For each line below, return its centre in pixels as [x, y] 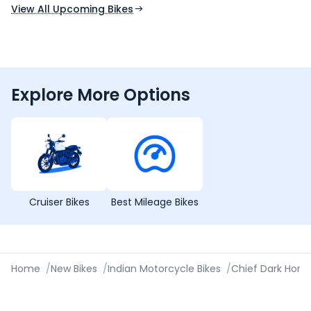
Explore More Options [101, 94]
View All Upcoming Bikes [72, 9]
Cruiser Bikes [59, 202]
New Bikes [74, 268]
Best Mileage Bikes [155, 202]
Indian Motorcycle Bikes [164, 268]
